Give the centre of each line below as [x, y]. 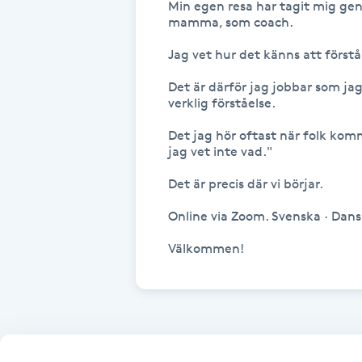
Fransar [32, 113]
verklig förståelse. [222, 103]
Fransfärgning [53, 203]
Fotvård [33, 67]
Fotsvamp [39, 22]
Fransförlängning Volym [82, 339]
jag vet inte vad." [220, 151]
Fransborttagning [63, 158]
